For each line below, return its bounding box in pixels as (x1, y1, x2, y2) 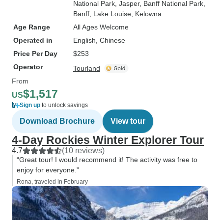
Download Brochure (20, 117, 95, 125)
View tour (110, 117, 145, 125)
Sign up (20, 102, 40, 109)
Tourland (73, 64, 100, 72)
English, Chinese (73, 36, 125, 44)
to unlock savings (40, 102, 88, 109)
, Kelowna (131, 10, 162, 18)
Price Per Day (13, 50, 57, 57)
